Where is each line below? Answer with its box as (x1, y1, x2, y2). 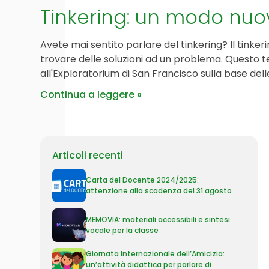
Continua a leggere (40, 88, 135, 101)
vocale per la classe (86, 225, 159, 235)
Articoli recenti (52, 148, 124, 162)
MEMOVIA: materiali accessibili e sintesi (86, 214, 231, 225)
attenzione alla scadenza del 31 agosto (86, 186, 232, 196)
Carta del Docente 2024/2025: (86, 175, 199, 185)
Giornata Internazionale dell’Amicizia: (86, 249, 225, 259)
